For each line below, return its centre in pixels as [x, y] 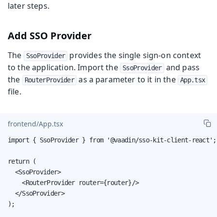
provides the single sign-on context [134, 55]
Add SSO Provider [50, 35]
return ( [22, 161]
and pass [182, 67]
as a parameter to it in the [127, 79]
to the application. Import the [64, 67]
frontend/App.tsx [35, 124]
